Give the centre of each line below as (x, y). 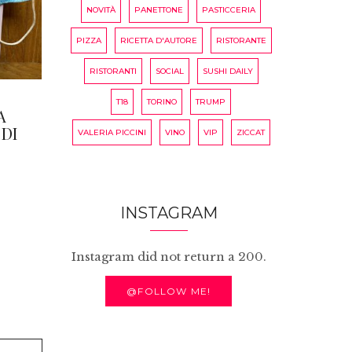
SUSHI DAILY (227, 71)
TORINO (162, 101)
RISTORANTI (113, 71)
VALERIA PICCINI (112, 132)
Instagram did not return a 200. (169, 256)
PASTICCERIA (229, 9)
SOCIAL (169, 71)
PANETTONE (159, 9)
